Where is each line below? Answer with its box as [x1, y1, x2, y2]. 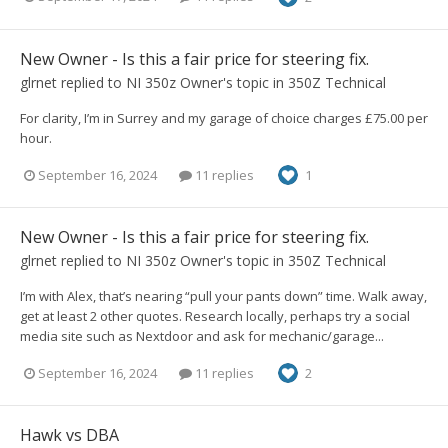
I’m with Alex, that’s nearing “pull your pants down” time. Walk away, [20, 287, 427, 306]
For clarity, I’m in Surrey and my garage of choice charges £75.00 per [20, 109, 428, 128]
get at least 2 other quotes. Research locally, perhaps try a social [20, 307, 410, 326]
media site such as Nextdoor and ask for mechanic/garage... [20, 327, 384, 346]
